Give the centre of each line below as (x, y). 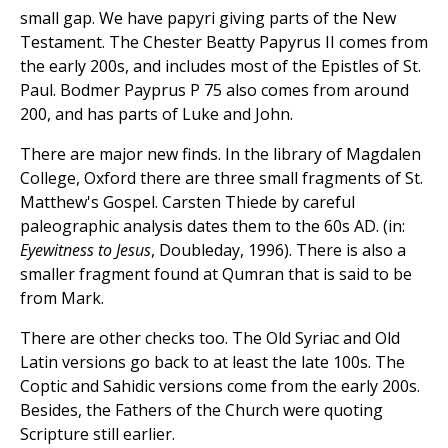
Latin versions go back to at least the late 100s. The (212, 361)
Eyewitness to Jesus (85, 249)
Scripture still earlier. (97, 433)
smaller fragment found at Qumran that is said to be (216, 273)
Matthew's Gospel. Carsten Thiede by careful (187, 201)
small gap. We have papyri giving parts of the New (208, 17)
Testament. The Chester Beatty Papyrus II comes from (224, 41)
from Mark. (62, 297)
